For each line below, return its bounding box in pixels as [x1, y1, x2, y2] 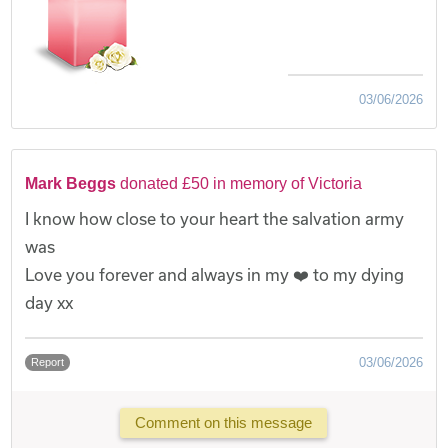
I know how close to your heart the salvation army [25, 208, 405, 228]
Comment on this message [135, 414, 313, 432]
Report [31, 355, 65, 368]
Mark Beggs [25, 174, 121, 192]
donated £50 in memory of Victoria [120, 174, 363, 192]
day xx [25, 292, 74, 312]
